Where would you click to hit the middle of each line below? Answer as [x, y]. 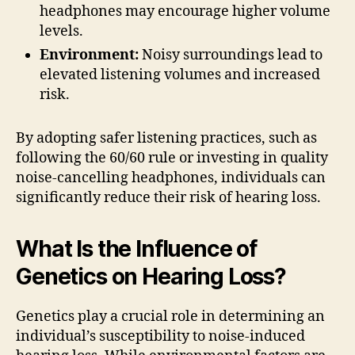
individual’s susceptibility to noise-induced [160, 336]
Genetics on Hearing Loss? [151, 276]
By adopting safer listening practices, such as [166, 138]
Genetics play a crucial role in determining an [170, 316]
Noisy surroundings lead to [231, 55]
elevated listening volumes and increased [180, 74]
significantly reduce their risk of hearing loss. [168, 197]
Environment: [89, 55]
